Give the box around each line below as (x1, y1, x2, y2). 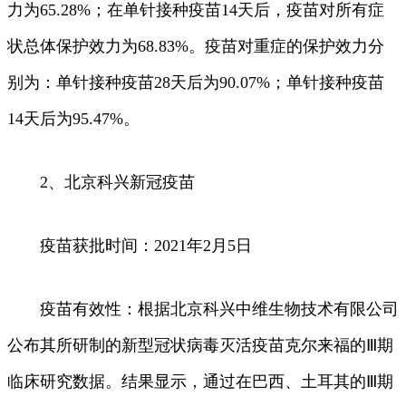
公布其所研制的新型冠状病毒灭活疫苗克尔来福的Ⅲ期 (7, 335, 393, 354)
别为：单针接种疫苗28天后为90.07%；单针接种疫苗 (7, 72, 384, 92)
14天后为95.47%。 (7, 109, 140, 128)
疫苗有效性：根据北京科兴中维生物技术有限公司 (7, 299, 399, 318)
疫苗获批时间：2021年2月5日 (7, 236, 252, 255)
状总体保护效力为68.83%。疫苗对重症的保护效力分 (7, 36, 384, 55)
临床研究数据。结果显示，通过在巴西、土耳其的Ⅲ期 (7, 372, 393, 391)
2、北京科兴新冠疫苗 (7, 172, 195, 191)
